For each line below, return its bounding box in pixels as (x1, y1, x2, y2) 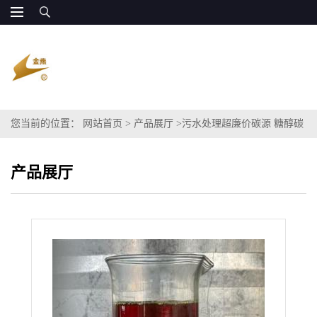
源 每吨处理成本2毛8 (11, 146, 103, 157)
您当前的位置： (11, 118, 83, 129)
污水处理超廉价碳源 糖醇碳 (182, 118, 304, 129)
